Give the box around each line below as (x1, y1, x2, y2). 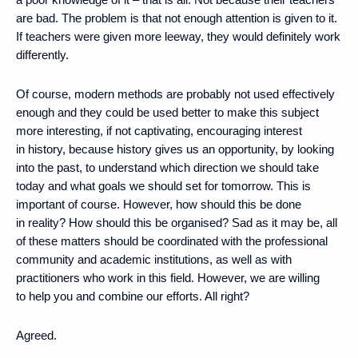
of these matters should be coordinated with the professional (16, 233, 328, 248)
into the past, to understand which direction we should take (16, 160, 319, 174)
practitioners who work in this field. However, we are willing (16, 270, 320, 284)
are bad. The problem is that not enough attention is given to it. (16, 10, 337, 25)
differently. (16, 47, 69, 62)
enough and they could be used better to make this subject (16, 105, 319, 119)
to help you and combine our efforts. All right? (16, 288, 249, 303)
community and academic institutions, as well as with (16, 252, 292, 266)
